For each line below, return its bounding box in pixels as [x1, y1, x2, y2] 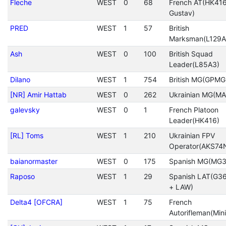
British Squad [168, 49, 213, 58]
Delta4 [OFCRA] [10, 198, 63, 206]
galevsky [10, 105, 40, 114]
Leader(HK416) [168, 116, 219, 125]
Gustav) [168, 9, 195, 17]
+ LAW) [168, 183, 193, 191]
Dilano [10, 75, 30, 84]
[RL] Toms [10, 131, 43, 140]
